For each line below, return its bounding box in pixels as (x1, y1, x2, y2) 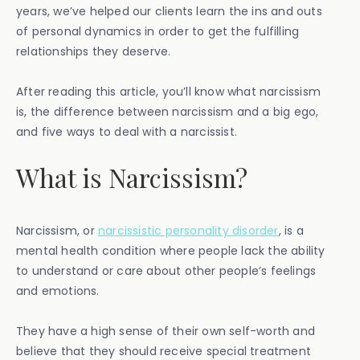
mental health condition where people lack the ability (16, 243, 325, 259)
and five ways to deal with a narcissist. (16, 124, 237, 140)
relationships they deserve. (16, 43, 171, 59)
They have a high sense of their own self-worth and (16, 323, 316, 339)
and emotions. (16, 283, 100, 299)
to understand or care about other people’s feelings (16, 263, 317, 279)
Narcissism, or (16, 223, 98, 239)
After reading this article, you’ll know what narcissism (16, 84, 321, 100)
